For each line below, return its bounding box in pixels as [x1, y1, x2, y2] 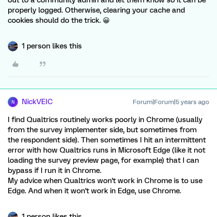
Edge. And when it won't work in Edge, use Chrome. [8, 186, 181, 195]
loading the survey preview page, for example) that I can [8, 156, 199, 165]
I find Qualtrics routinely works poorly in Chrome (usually [8, 115, 202, 124]
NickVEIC [22, 97, 53, 106]
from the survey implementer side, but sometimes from [8, 125, 197, 134]
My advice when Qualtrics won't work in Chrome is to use [8, 176, 202, 185]
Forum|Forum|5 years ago [133, 98, 209, 106]
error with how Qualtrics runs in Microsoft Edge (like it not [8, 146, 205, 155]
